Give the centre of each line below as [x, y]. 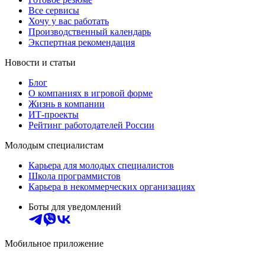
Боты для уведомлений [75, 207]
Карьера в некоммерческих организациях [112, 187]
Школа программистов [75, 176]
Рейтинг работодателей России [91, 125]
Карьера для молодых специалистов [101, 166]
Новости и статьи [40, 63]
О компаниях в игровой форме [91, 93]
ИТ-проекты [54, 115]
